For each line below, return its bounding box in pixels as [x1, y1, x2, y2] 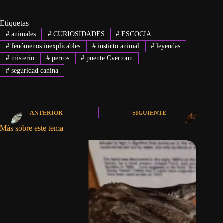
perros [49, 54, 69, 62]
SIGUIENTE [132, 110, 167, 117]
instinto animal [95, 42, 139, 50]
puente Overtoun [84, 54, 133, 62]
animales [9, 30, 36, 38]
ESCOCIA [119, 30, 152, 38]
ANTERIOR [30, 110, 63, 117]
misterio [9, 54, 34, 62]
